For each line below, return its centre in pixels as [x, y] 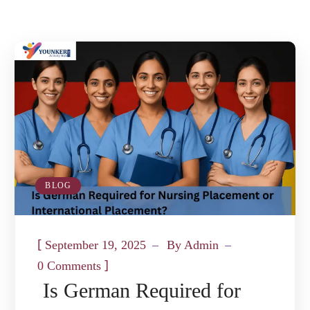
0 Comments [70, 266]
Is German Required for [139, 291]
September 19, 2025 [96, 245]
